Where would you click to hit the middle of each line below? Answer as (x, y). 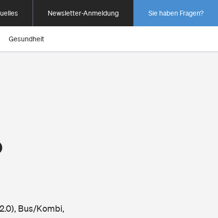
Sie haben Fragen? (176, 13)
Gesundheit (27, 39)
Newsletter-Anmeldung (83, 13)
